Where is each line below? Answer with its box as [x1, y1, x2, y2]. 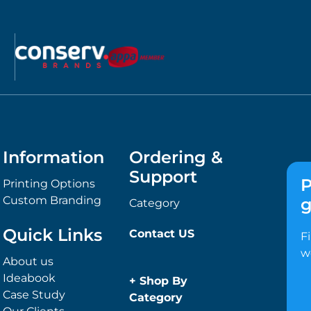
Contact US [129, 227, 195, 240]
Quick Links [3, 225, 103, 245]
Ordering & [129, 147, 224, 167]
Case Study [3, 288, 66, 301]
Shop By [140, 274, 188, 287]
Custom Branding [3, 194, 102, 207]
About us [3, 255, 54, 268]
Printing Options [3, 177, 96, 190]
